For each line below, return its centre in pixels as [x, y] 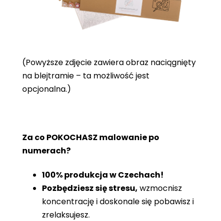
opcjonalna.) [47, 89]
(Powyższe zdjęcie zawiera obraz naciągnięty [109, 62]
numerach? [46, 150]
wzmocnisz [160, 188]
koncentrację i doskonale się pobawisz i [118, 201]
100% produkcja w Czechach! [103, 175]
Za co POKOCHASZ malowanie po [91, 137]
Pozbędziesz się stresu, [90, 188]
